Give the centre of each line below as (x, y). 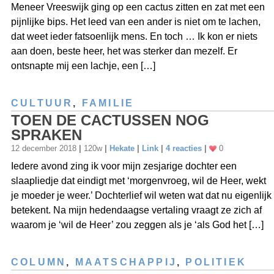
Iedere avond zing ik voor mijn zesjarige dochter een (124, 166)
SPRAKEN (46, 135)
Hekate (122, 148)
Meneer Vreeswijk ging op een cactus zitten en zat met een (138, 7)
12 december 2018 (45, 148)
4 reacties (184, 148)
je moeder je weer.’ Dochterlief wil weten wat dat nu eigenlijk (141, 195)
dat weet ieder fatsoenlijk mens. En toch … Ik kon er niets (134, 36)
